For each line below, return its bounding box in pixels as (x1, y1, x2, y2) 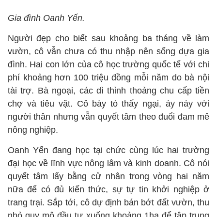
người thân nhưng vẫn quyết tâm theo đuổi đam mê (8, 112, 209, 122)
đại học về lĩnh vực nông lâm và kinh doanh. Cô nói (8, 158, 209, 168)
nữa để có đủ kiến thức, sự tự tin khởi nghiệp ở (8, 185, 209, 194)
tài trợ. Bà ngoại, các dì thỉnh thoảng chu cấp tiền (8, 86, 209, 95)
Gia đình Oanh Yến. (8, 13, 85, 23)
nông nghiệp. (8, 125, 58, 135)
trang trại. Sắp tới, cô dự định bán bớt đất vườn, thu (8, 198, 209, 207)
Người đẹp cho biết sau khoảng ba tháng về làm (8, 33, 209, 43)
